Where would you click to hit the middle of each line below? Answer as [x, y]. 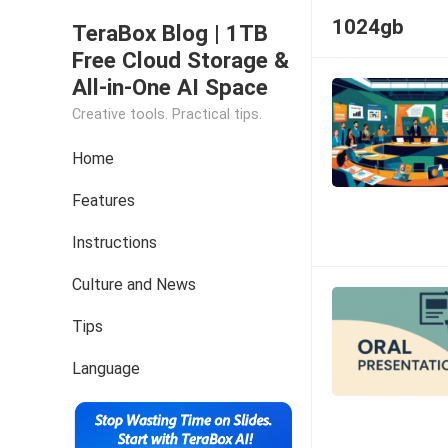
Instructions [114, 242]
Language [106, 368]
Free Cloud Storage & [180, 60]
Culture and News [134, 284]
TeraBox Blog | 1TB [170, 33]
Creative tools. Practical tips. [167, 114]
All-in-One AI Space [170, 87]
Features [103, 200]
